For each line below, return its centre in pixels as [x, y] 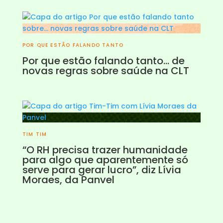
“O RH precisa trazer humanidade [105, 150]
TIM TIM [35, 134]
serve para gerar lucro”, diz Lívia [102, 170]
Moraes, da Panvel [68, 180]
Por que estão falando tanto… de [103, 61]
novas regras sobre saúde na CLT [106, 71]
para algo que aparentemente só [105, 160]
